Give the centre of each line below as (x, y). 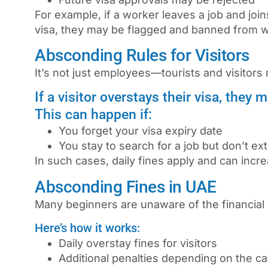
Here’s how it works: (87, 228)
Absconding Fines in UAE (126, 187)
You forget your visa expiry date (141, 131)
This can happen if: (93, 115)
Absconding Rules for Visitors (142, 56)
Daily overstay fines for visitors (138, 243)
